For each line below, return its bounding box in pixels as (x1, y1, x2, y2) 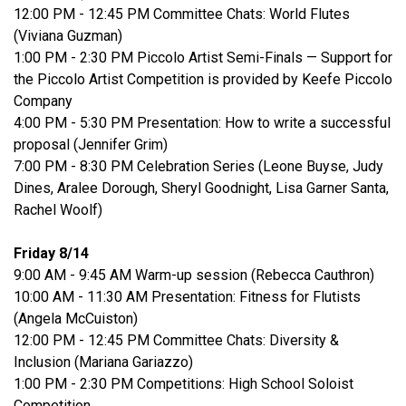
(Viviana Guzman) (14, 27, 122, 45)
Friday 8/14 (14, 245, 89, 263)
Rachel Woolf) (14, 201, 102, 219)
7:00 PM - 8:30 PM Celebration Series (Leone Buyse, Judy (14, 158, 383, 176)
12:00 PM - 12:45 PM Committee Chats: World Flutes (14, 5, 350, 24)
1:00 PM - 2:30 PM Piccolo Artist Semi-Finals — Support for (14, 49, 392, 67)
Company (14, 92, 72, 111)
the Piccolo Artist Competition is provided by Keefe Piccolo (14, 71, 392, 89)
